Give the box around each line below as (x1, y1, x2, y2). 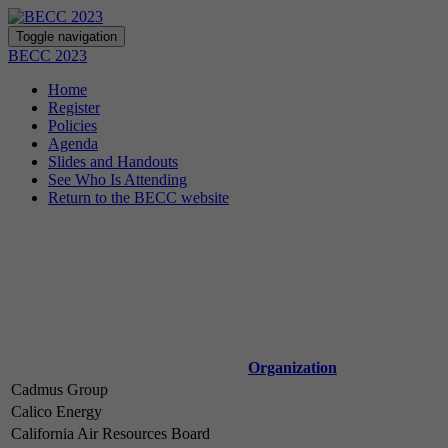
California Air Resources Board (11, 425, 210, 442)
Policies (48, 117, 97, 134)
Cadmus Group (11, 381, 108, 398)
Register (48, 99, 100, 116)
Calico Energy (11, 403, 102, 420)
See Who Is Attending (48, 171, 187, 188)
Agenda (48, 135, 98, 152)
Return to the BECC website (48, 189, 229, 206)
